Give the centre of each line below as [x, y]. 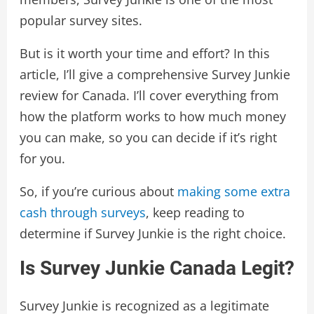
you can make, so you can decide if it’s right [148, 138]
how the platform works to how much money [152, 117]
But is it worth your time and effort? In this [144, 54]
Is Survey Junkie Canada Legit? [157, 268]
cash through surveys [82, 213]
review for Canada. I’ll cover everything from [149, 96]
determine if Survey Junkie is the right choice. [152, 234]
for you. [42, 159]
